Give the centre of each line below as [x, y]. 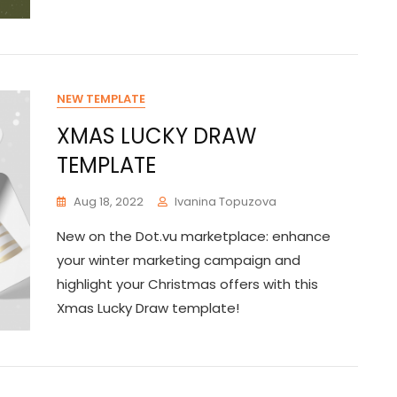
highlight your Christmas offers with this [187, 284]
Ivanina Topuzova [226, 202]
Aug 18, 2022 [109, 202]
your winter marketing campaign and [179, 260]
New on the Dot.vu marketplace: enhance [194, 236]
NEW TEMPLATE [101, 99]
